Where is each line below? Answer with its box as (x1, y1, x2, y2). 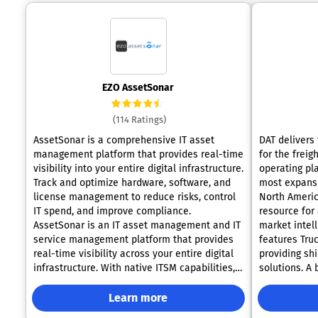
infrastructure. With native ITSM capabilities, (33, 262, 235, 274)
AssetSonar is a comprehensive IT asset (33, 134, 214, 146)
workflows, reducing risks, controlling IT (33, 305, 210, 317)
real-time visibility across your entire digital (33, 248, 234, 260)
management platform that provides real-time (33, 148, 243, 160)
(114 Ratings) (112, 114, 166, 125)
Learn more (109, 291, 168, 305)
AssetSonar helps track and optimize (33, 276, 199, 288)
